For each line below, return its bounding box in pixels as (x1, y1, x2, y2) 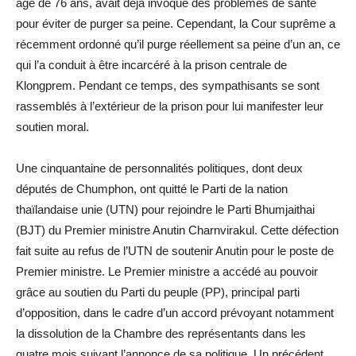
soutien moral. (16, 119, 89, 133)
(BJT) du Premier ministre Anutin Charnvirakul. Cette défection (16, 222, 339, 237)
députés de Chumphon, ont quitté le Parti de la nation (16, 181, 288, 195)
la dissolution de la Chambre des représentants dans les (16, 326, 306, 340)
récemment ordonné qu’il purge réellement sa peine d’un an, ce (16, 37, 340, 51)
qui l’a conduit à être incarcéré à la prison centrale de (16, 57, 287, 72)
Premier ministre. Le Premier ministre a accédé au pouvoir (16, 264, 318, 278)
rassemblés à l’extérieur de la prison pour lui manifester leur (16, 99, 323, 113)
